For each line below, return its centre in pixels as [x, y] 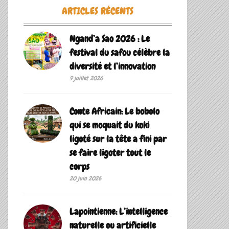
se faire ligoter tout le [110, 153]
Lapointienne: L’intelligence [119, 212]
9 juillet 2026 [86, 78]
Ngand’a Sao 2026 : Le [110, 39]
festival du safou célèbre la [120, 53]
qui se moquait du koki [109, 125]
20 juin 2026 [85, 179]
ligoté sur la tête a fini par [118, 139]
